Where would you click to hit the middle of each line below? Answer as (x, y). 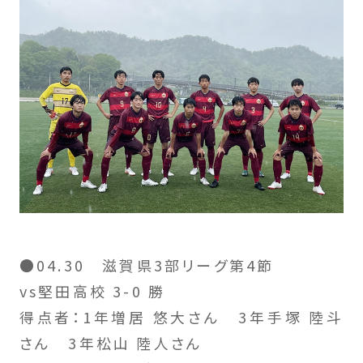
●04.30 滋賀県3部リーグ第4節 (147, 265)
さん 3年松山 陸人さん (111, 343)
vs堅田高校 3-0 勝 (92, 291)
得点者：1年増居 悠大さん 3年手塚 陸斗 (181, 317)
